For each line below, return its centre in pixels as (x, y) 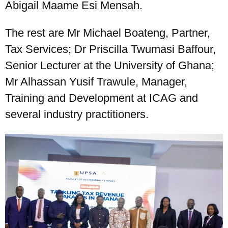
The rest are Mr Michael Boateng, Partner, (108, 33)
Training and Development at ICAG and (102, 98)
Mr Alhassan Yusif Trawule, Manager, (96, 82)
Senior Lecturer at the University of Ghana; (110, 66)
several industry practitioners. (77, 115)
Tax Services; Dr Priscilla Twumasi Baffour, (110, 49)
